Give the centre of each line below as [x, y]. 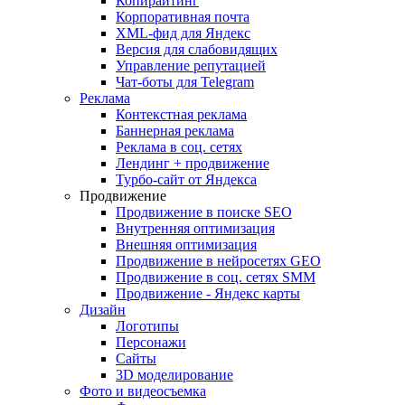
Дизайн [103, 310]
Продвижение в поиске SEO [204, 212]
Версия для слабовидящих [197, 49]
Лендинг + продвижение [193, 163]
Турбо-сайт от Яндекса [186, 179]
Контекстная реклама [181, 114]
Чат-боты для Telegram [185, 82]
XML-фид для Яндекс [183, 33]
